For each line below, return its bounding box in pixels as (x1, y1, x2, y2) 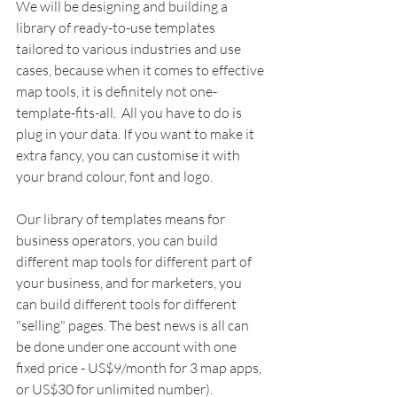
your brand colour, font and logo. (16, 167, 213, 185)
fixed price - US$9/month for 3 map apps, (16, 358, 264, 377)
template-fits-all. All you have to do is (16, 103, 245, 121)
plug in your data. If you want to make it (16, 124, 257, 143)
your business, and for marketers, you (16, 273, 245, 292)
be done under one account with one (16, 337, 239, 355)
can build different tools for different (16, 294, 239, 313)
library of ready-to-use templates (16, 18, 218, 36)
